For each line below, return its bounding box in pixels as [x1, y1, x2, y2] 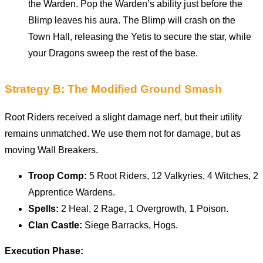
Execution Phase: [5, 246, 83, 257]
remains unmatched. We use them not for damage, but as [5, 129, 241, 139]
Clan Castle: [28, 220, 82, 231]
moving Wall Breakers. [5, 145, 98, 156]
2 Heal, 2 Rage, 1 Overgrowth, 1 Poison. [59, 204, 228, 214]
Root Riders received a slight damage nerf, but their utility [5, 112, 242, 123]
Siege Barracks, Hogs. [82, 220, 178, 231]
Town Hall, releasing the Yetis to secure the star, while [28, 31, 251, 42]
